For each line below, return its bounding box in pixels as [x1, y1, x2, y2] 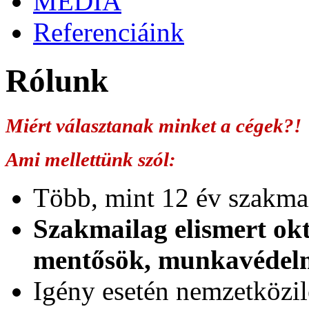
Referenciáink [33, 17, 184, 47]
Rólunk [6, 63, 108, 99]
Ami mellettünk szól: [6, 148, 176, 170]
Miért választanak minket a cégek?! [6, 114, 301, 137]
